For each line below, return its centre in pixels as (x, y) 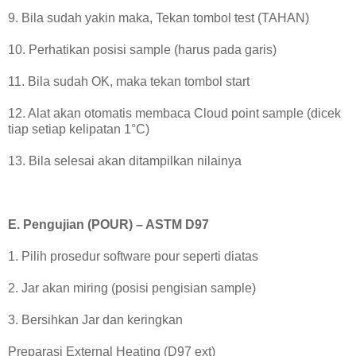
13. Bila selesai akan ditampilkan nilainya (125, 161)
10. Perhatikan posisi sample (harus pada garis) (142, 50)
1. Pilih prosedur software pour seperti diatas (133, 257)
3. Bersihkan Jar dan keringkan (95, 320)
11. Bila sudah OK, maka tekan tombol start (129, 82)
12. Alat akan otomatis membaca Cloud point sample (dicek (174, 114)
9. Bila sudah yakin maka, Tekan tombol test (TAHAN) (159, 18)
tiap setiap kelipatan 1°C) (79, 130)
